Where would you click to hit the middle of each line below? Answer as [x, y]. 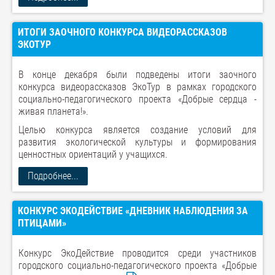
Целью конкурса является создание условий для [137, 130]
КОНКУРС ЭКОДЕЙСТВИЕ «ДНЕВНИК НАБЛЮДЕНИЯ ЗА [133, 211]
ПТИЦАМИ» [42, 223]
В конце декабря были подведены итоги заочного [137, 75]
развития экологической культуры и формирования [137, 142]
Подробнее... [53, 176]
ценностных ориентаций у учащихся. [93, 154]
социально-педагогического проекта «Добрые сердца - [137, 99]
